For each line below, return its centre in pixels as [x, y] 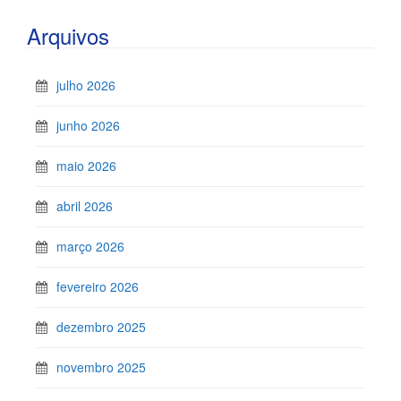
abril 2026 [85, 206]
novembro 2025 [101, 367]
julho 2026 [86, 85]
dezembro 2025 [101, 327]
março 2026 [90, 246]
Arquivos [68, 35]
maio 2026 [86, 166]
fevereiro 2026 [98, 286]
